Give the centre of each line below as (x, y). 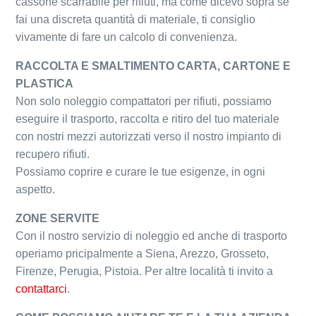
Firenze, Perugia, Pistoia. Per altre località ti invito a (145, 272)
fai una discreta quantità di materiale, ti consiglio (136, 20)
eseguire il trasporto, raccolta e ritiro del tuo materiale (148, 119)
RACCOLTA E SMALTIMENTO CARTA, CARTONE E (153, 66)
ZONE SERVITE (58, 219)
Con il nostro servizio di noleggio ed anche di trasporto (152, 236)
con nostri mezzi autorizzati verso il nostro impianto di (149, 137)
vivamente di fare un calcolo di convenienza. (127, 37)
